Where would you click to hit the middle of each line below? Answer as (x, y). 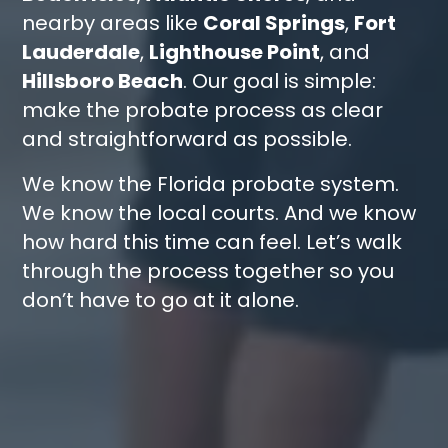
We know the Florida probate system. (211, 184)
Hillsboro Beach (103, 81)
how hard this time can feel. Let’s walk (212, 242)
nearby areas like (113, 23)
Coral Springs (274, 23)
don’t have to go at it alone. (161, 300)
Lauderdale (81, 52)
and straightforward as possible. (187, 139)
